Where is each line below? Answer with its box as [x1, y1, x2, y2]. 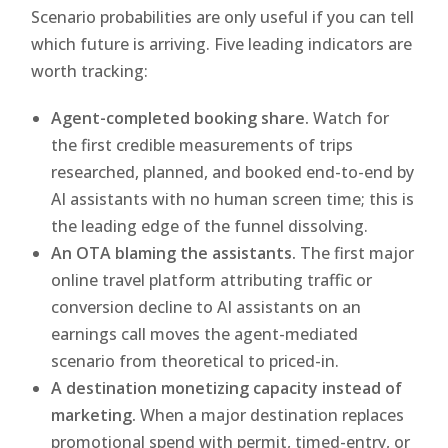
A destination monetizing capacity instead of [51, 376, 403, 399]
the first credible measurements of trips [51, 133, 354, 156]
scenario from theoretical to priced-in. [51, 349, 340, 372]
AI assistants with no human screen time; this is [51, 187, 415, 210]
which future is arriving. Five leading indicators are [31, 32, 413, 55]
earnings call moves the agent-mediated [51, 322, 359, 345]
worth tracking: [31, 59, 149, 82]
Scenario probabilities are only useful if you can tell [31, 5, 415, 28]
